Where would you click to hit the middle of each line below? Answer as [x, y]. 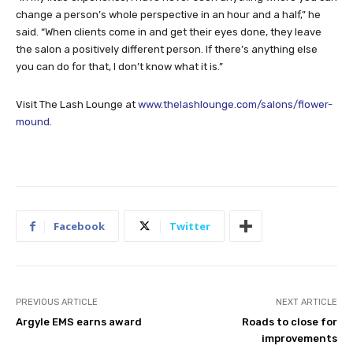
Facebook [79, 227]
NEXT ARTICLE [306, 303]
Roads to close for [289, 322]
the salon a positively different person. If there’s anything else [167, 50]
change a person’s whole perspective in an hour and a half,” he [168, 15]
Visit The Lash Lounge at [77, 105]
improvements [299, 339]
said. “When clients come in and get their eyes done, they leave [169, 32]
